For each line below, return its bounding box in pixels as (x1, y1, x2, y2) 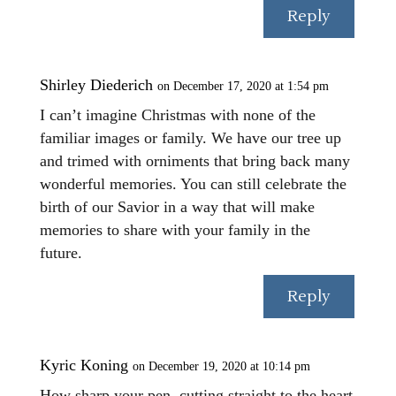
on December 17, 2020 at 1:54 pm (156, 79, 329, 93)
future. (39, 243, 82, 262)
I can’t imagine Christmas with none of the (39, 105, 316, 124)
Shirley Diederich (39, 75, 153, 94)
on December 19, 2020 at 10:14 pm (132, 360, 310, 374)
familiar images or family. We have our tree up (39, 128, 341, 147)
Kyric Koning (39, 356, 128, 375)
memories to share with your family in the (39, 220, 310, 239)
